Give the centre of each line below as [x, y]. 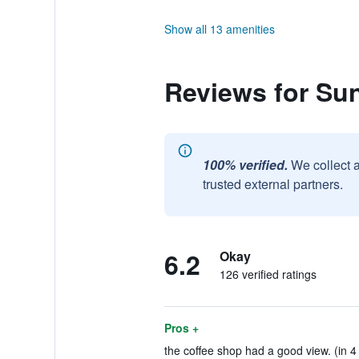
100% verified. [245, 165]
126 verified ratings [268, 274]
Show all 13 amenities [219, 29]
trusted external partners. [272, 184]
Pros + [181, 328]
